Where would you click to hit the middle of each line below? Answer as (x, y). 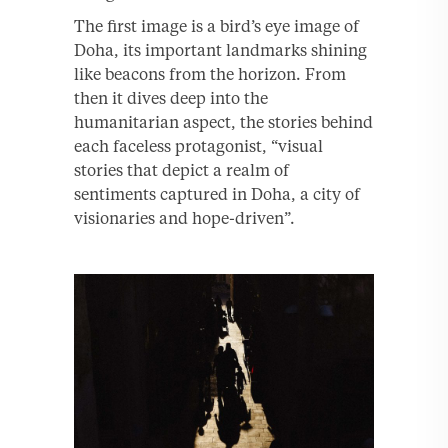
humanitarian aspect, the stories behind (223, 121)
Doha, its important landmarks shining (220, 49)
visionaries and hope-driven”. (184, 217)
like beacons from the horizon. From (210, 73)
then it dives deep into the (171, 97)
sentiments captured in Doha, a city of (217, 193)
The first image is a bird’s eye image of (216, 25)
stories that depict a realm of (181, 169)
